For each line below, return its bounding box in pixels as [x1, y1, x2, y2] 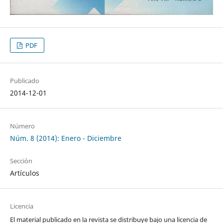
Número [9, 121, 35, 130]
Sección [9, 156, 32, 166]
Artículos [9, 168, 39, 178]
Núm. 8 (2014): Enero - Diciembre [9, 133, 121, 143]
